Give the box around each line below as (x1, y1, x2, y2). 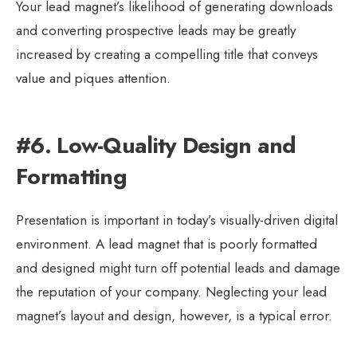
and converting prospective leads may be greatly (16, 20, 296, 40)
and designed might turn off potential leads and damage (16, 257, 340, 277)
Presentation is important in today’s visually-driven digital (16, 210, 338, 229)
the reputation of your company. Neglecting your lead (16, 281, 327, 301)
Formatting (16, 159, 127, 193)
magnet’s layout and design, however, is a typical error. (16, 305, 332, 325)
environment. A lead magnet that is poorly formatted (16, 233, 317, 253)
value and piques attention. (16, 68, 171, 88)
